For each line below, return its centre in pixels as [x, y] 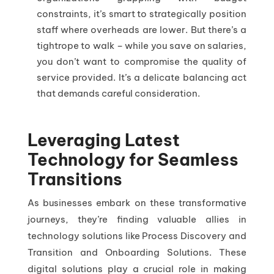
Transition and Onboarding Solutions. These [137, 252]
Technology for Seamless [133, 159]
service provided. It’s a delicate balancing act [142, 77]
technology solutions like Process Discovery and [137, 235]
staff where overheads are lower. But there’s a [142, 29]
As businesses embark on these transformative [137, 202]
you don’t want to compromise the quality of [142, 61]
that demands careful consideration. [118, 93]
